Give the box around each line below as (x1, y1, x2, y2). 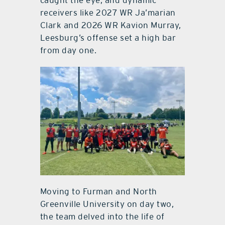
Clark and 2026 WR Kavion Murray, (40, 20, 181, 31)
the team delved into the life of (40, 211, 165, 222)
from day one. (40, 45, 97, 56)
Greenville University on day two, (40, 199, 174, 209)
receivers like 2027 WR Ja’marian (40, 8, 176, 18)
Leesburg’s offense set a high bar (40, 33, 176, 43)
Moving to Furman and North (40, 186, 157, 197)
